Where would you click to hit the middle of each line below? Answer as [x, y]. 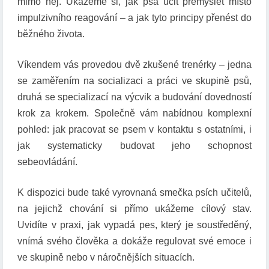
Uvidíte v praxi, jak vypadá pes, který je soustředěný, [134, 225]
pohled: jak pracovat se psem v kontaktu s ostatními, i [134, 130]
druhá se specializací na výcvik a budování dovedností [134, 97]
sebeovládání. [47, 162]
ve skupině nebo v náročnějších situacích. [106, 258]
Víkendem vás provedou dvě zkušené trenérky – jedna [134, 65]
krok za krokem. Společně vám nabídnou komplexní [134, 113]
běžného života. [51, 34]
